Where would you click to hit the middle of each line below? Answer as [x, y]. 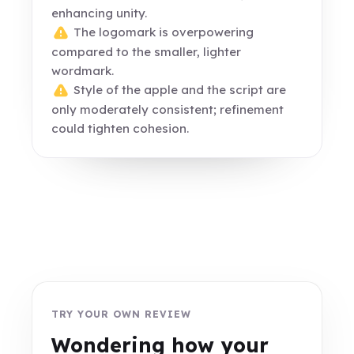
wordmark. [83, 71]
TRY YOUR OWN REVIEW [121, 314]
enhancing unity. [100, 13]
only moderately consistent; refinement [168, 110]
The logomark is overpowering [162, 32]
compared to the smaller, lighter [147, 52]
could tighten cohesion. [121, 129]
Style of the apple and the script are [179, 90]
